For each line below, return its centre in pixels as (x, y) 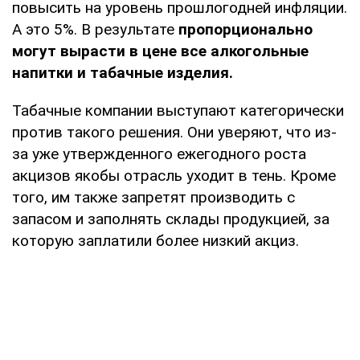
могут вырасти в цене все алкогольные (160, 51)
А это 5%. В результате (93, 30)
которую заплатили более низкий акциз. (155, 241)
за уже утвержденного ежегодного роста (159, 154)
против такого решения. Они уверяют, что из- (174, 133)
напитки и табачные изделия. (123, 73)
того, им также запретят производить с (153, 198)
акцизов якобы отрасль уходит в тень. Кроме (174, 176)
